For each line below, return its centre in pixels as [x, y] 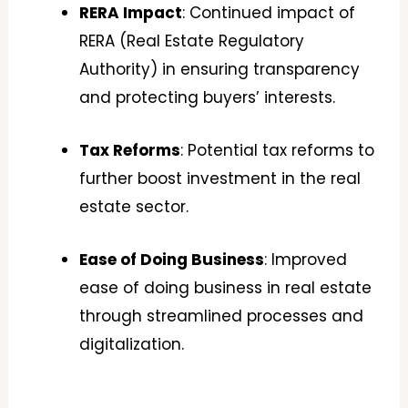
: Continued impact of [269, 13]
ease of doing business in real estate [226, 288]
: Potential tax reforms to [278, 151]
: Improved [306, 260]
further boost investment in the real [220, 179]
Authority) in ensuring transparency [220, 69]
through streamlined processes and [222, 316]
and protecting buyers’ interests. [208, 97]
